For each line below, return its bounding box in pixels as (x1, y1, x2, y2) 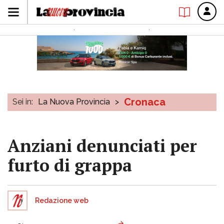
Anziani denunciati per (7, 134, 197, 157)
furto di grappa (7, 154, 132, 176)
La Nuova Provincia (38, 97, 110, 106)
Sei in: (12, 97, 33, 106)
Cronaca (124, 96, 165, 108)
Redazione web (35, 196, 88, 204)
